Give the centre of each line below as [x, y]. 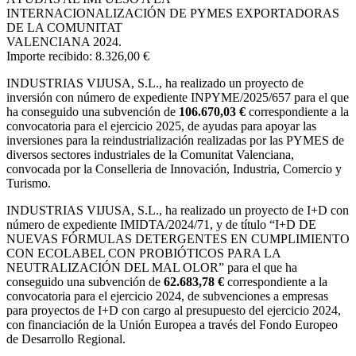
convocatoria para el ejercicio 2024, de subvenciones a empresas [167, 296]
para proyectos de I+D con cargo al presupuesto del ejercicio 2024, [174, 311]
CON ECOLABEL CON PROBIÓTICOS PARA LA [143, 253]
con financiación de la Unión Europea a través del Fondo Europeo [172, 325]
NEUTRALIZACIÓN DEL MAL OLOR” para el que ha [152, 268]
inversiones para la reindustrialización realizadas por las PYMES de [175, 141]
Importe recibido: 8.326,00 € [78, 56]
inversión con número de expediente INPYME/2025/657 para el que [178, 98]
